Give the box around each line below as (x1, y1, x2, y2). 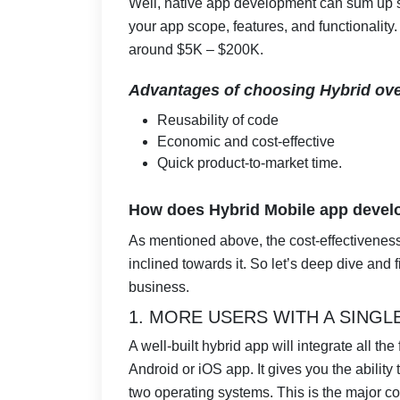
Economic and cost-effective (157, 134, 335, 150)
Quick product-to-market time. (157, 155, 342, 171)
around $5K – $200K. (129, 42, 263, 58)
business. (129, 279, 189, 296)
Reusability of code (157, 112, 279, 129)
